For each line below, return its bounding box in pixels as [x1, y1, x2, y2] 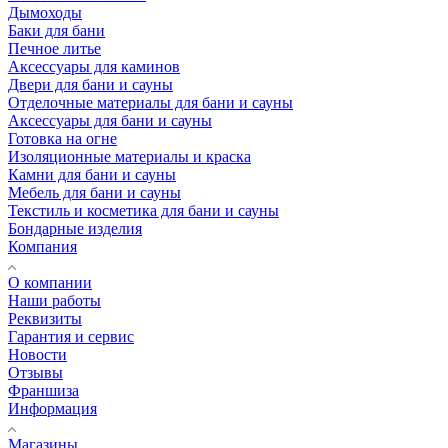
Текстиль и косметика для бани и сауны [8, 202, 279, 220]
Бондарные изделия [8, 220, 142, 238]
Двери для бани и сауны [8, 76, 173, 94]
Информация [8, 400, 97, 418]
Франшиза [8, 382, 79, 400]
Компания [8, 238, 77, 256]
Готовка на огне [8, 130, 117, 148]
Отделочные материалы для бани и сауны [8, 94, 293, 112]
